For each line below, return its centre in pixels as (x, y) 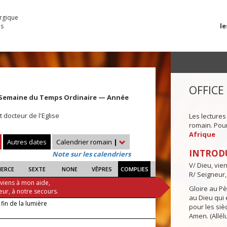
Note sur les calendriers (91, 154)
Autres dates (27, 142)
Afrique (202, 135)
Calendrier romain (85, 142)
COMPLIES (134, 169)
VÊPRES (102, 169)
